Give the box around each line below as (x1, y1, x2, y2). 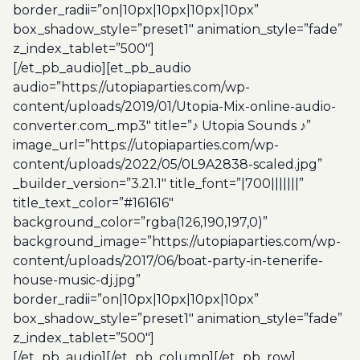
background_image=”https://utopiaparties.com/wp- (13, 234, 341, 249)
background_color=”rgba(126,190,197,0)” (13, 215, 268, 230)
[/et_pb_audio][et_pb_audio (13, 60, 191, 76)
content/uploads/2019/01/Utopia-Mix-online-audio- (13, 99, 336, 114)
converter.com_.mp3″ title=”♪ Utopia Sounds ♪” (13, 118, 311, 133)
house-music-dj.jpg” (13, 272, 141, 288)
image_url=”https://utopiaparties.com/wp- (13, 137, 279, 153)
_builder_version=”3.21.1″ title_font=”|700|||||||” (13, 176, 304, 191)
